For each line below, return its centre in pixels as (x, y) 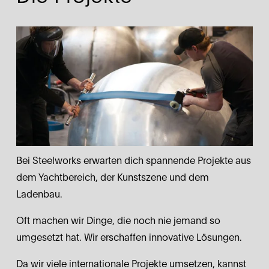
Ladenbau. (40, 194)
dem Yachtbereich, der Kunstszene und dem (112, 177)
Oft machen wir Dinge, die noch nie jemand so (118, 221)
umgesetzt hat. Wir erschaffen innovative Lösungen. (129, 237)
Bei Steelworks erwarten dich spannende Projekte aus (133, 161)
